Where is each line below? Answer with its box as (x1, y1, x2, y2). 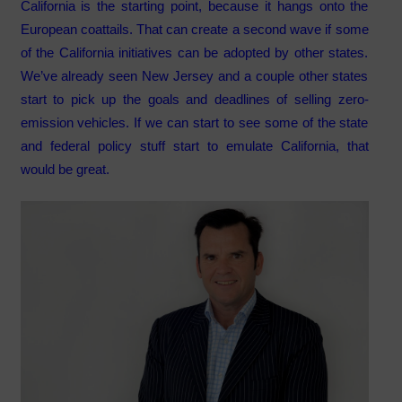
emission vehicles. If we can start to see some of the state (20, 114, 369, 130)
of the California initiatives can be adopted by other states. (20, 44, 369, 60)
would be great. (20, 161, 109, 177)
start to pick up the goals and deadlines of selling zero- (20, 91, 369, 107)
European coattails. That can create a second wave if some (20, 21, 369, 37)
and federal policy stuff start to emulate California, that (20, 137, 369, 153)
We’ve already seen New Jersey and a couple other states (20, 67, 369, 83)
